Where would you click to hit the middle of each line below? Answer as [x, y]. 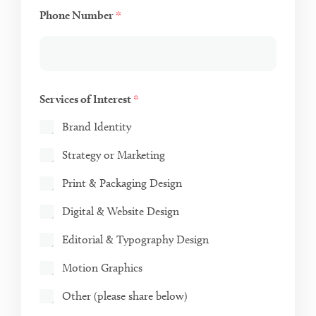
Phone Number [78, 16]
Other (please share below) [125, 296]
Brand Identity [97, 127]
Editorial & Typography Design [135, 240]
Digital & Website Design [121, 212]
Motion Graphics [102, 268]
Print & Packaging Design [122, 183]
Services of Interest [86, 99]
